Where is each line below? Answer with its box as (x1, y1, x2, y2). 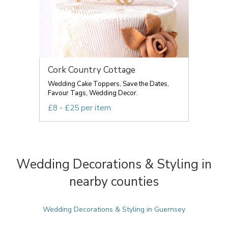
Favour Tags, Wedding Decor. (48, 89, 138, 98)
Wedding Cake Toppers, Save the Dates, (48, 79, 169, 89)
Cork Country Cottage (48, 64, 135, 76)
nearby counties (69, 173, 159, 190)
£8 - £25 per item (48, 103, 111, 113)
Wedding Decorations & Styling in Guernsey (43, 205, 185, 214)
